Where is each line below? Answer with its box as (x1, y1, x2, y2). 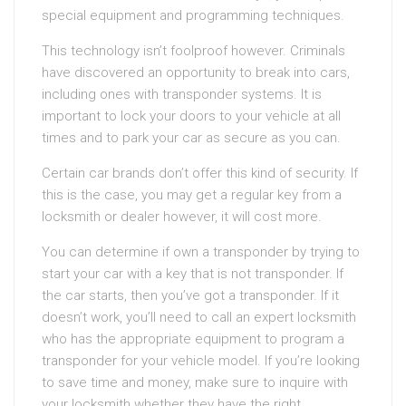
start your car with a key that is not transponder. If (42, 266, 343, 283)
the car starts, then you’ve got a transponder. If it (42, 287, 339, 304)
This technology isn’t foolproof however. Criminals (42, 43, 345, 60)
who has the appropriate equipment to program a (42, 331, 344, 348)
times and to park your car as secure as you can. (42, 130, 341, 147)
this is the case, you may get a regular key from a (42, 187, 342, 204)
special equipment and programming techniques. (42, 7, 344, 24)
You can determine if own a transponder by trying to (42, 244, 360, 261)
